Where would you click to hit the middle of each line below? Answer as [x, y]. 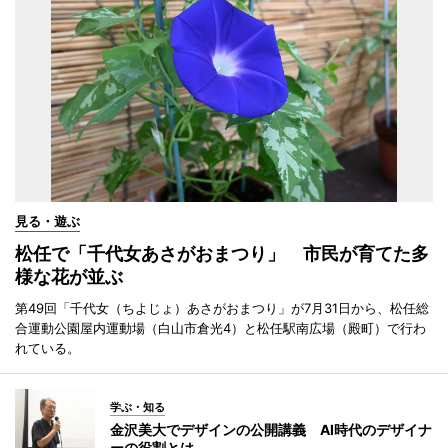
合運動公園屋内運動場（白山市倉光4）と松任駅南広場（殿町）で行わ [220, 327]
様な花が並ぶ [69, 276]
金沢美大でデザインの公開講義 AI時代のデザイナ [271, 429]
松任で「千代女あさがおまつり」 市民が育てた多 [222, 253]
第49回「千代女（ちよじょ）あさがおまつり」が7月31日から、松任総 [222, 307]
